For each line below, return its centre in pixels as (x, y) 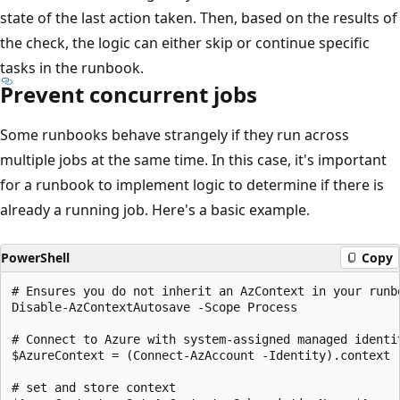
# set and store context (97, 387)
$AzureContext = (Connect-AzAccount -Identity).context (201, 355)
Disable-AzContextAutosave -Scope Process (154, 307)
